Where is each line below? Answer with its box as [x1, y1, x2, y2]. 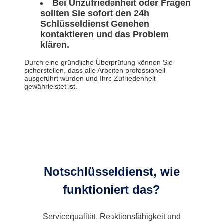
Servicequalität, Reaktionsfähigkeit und [42, 212, 181, 221]
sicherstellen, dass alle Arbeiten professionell [24, 66, 165, 75]
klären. [40, 40, 69, 50]
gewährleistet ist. [24, 82, 77, 91]
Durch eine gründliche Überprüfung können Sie [24, 58, 173, 67]
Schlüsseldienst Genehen [40, 19, 149, 29]
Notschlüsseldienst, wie [43, 165, 180, 179]
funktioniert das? [63, 183, 160, 197]
